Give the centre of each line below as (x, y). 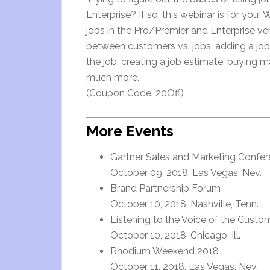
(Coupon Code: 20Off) (135, 93)
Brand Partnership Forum (165, 188)
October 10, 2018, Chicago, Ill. (175, 235)
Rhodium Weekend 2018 (165, 251)
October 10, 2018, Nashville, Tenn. (184, 204)
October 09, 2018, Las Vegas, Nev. (186, 173)
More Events (130, 131)
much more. (113, 77)
